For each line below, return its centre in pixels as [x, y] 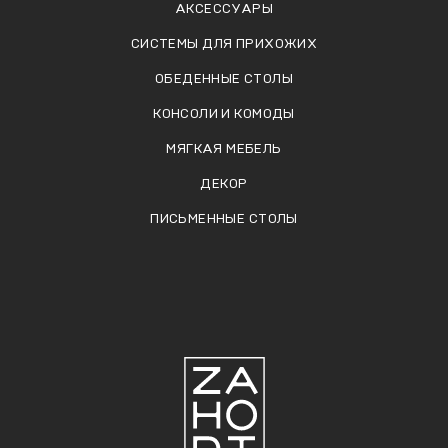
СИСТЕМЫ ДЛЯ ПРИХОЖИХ [224, 43]
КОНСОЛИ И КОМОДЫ [224, 113]
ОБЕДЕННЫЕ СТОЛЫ [224, 78]
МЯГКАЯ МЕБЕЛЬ [224, 148]
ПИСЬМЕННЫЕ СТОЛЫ [224, 218]
